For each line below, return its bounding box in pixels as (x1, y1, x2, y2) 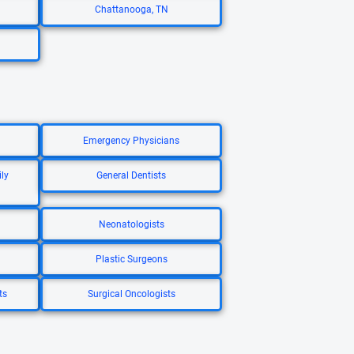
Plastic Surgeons (95, 254, 168, 265)
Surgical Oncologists (87, 288, 175, 299)
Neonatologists (98, 219, 164, 230)
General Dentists (96, 170, 166, 181)
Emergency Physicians (83, 135, 179, 146)
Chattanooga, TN (94, 4, 168, 15)
